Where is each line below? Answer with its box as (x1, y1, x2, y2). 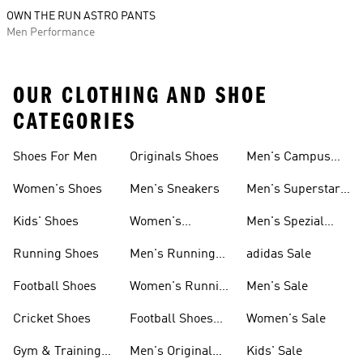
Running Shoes (13, 248, 99, 261)
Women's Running (130, 280, 233, 293)
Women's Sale (246, 313, 326, 326)
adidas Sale (246, 248, 311, 261)
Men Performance (6, 27, 95, 38)
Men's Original (130, 345, 212, 358)
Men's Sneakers (130, 183, 220, 196)
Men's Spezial (246, 216, 324, 228)
